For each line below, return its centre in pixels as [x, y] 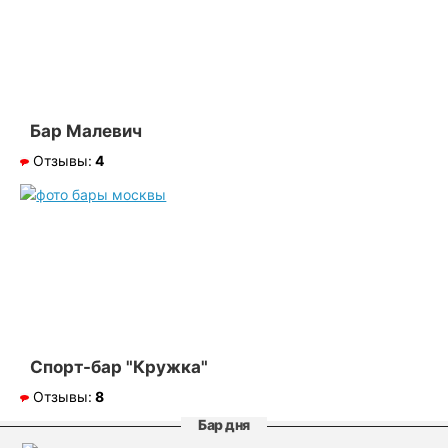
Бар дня [224, 424]
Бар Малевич [86, 130]
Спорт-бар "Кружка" [119, 367]
